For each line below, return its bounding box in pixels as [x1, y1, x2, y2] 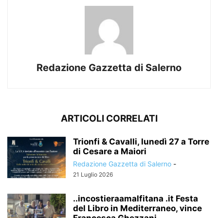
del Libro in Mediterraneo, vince [73, 203, 202, 213]
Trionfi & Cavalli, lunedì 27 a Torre [73, 136, 209, 146]
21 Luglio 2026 [73, 170, 113, 178]
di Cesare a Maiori [73, 146, 146, 156]
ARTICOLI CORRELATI [60, 112, 158, 124]
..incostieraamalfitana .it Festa [73, 193, 198, 203]
